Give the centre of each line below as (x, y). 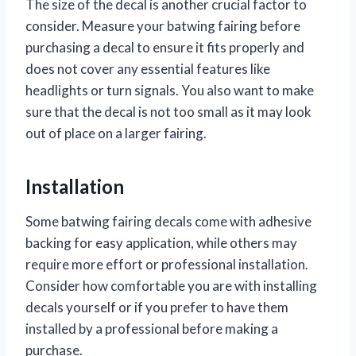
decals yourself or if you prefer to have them (157, 308)
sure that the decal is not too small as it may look (168, 112)
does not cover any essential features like (148, 69)
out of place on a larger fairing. (116, 133)
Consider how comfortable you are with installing (171, 286)
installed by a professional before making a (152, 329)
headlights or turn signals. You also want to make (170, 91)
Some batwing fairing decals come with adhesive (168, 222)
